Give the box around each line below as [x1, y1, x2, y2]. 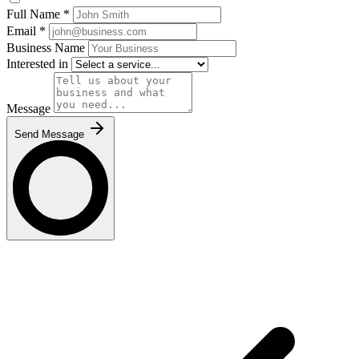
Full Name [6, 7, 63, 22]
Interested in [6, 57, 71, 71]
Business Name [6, 41, 88, 55]
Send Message [14, 128, 84, 141]
